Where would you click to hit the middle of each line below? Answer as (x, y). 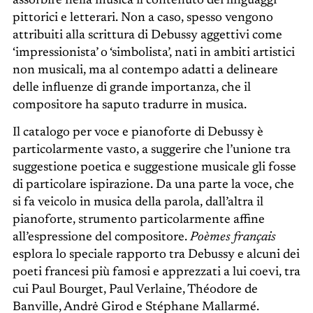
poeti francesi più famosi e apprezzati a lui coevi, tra (156, 272)
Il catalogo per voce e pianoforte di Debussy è (138, 132)
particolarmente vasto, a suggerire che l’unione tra (151, 150)
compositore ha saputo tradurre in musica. (129, 105)
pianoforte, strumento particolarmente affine (138, 220)
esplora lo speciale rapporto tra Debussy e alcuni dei (156, 255)
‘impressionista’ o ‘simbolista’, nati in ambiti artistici (153, 53)
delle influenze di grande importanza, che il (131, 88)
